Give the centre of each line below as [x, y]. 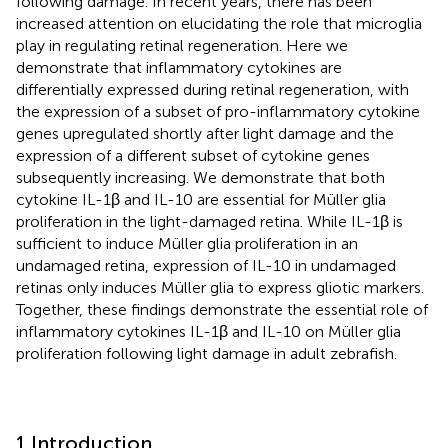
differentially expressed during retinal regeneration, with [212, 89]
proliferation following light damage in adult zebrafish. [206, 353]
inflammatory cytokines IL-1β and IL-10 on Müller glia [208, 331]
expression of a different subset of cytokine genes [193, 155]
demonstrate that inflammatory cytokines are [179, 67]
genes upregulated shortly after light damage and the [205, 133]
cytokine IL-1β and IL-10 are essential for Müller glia [201, 199]
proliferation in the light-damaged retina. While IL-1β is [209, 221]
